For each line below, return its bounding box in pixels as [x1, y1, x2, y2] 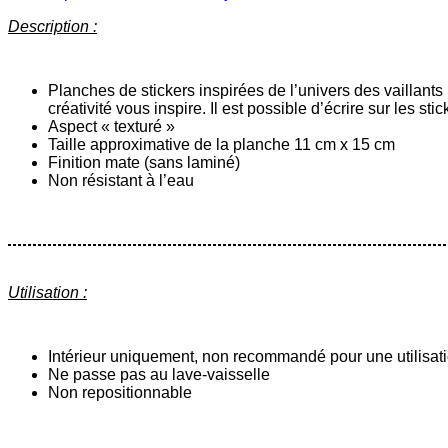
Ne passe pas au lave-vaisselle [48, 365, 270, 383]
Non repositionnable [48, 383, 192, 401]
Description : [8, 17, 97, 35]
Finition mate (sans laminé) [48, 153, 240, 171]
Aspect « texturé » [48, 117, 175, 135]
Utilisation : [8, 283, 87, 301]
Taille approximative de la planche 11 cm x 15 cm [48, 135, 395, 153]
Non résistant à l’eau [48, 171, 194, 189]
